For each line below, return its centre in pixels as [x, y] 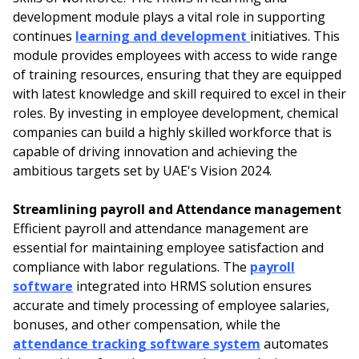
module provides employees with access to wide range [175, 56]
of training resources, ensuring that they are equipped [177, 75]
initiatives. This [295, 36]
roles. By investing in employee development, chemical [175, 113]
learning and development [163, 36]
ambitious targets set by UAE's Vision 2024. [142, 171]
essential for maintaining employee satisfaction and [168, 248]
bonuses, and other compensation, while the [147, 325]
